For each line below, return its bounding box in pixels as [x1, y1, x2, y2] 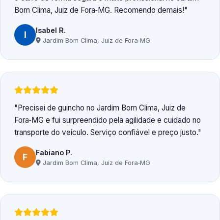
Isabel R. [36, 26, 66, 34]
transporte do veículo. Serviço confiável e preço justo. [14, 128, 198, 137]
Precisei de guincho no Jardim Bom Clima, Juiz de [18, 103, 186, 113]
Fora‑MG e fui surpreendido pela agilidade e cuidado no [14, 115, 201, 125]
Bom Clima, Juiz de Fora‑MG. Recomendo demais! [14, 5, 184, 15]
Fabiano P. [36, 148, 72, 157]
